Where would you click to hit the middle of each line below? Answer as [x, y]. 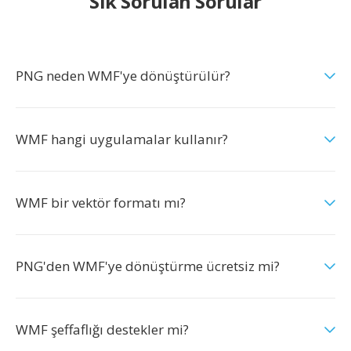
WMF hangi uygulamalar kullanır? [122, 139]
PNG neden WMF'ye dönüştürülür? [123, 76]
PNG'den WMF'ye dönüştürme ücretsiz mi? [148, 266]
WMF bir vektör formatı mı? [101, 203]
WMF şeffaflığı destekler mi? [102, 329]
